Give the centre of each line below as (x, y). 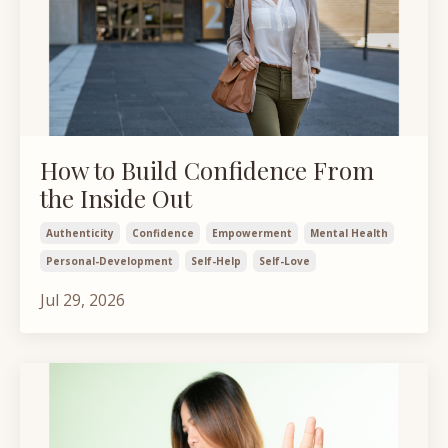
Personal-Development (109, 261)
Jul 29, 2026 (82, 300)
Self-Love (284, 261)
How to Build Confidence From (207, 170)
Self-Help (216, 261)
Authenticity (80, 233)
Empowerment (252, 233)
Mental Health (349, 233)
